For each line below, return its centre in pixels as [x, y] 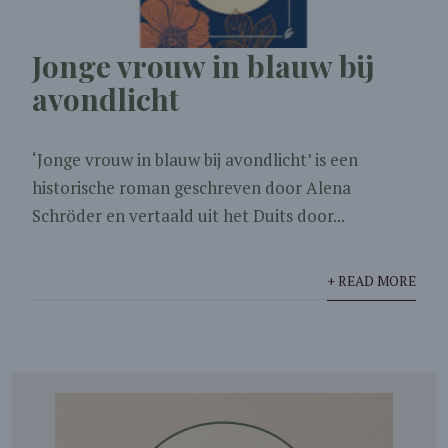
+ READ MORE [371, 281]
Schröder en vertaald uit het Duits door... [189, 216]
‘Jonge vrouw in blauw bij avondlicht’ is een [195, 160]
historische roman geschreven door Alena [192, 188]
